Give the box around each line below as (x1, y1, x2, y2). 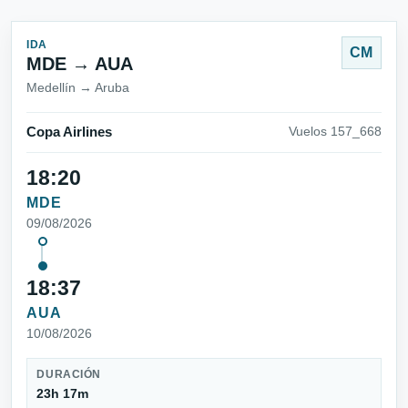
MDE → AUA (26, 54, 133, 75)
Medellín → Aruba (26, 80, 129, 96)
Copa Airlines (26, 125, 112, 140)
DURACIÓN (36, 369, 101, 381)
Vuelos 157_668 (289, 125, 382, 139)
